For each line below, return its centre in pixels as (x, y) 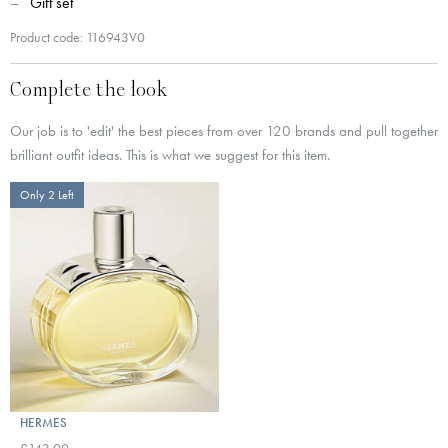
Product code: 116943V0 (77, 37)
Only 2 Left (47, 195)
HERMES (43, 422)
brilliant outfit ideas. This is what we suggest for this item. (170, 155)
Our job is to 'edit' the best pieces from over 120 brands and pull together (224, 131)
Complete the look (88, 91)
